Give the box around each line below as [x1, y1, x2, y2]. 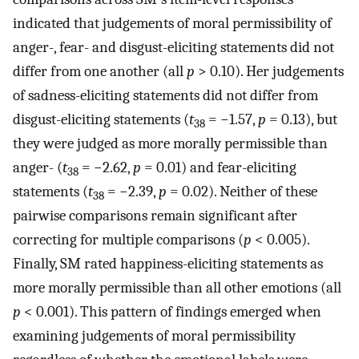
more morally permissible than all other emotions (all [13, 279, 341, 297]
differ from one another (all [13, 63, 187, 81]
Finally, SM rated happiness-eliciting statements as [13, 255, 323, 273]
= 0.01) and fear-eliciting [141, 159, 296, 177]
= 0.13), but [266, 111, 337, 129]
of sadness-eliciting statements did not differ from [13, 87, 318, 105]
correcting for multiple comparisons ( [13, 231, 244, 249]
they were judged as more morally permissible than [13, 135, 328, 153]
